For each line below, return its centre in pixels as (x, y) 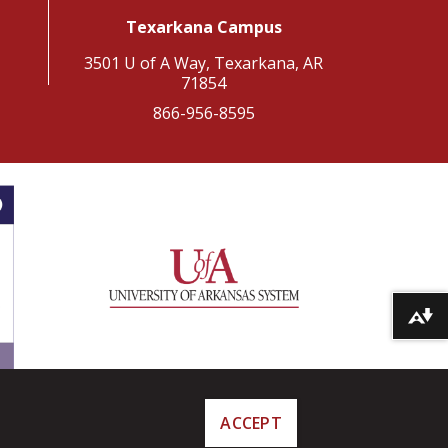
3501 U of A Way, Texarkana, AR (203, 63)
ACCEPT (251, 423)
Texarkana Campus (203, 27)
